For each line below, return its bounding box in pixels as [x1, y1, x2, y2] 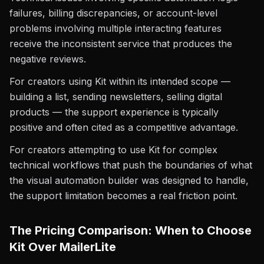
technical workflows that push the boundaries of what [9, 159, 252, 171]
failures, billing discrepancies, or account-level [9, 7, 217, 19]
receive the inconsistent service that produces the [9, 38, 232, 49]
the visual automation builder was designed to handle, [9, 174, 249, 186]
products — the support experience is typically [9, 106, 219, 118]
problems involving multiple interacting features [9, 22, 222, 34]
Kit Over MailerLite [9, 240, 116, 254]
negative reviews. [9, 53, 86, 65]
